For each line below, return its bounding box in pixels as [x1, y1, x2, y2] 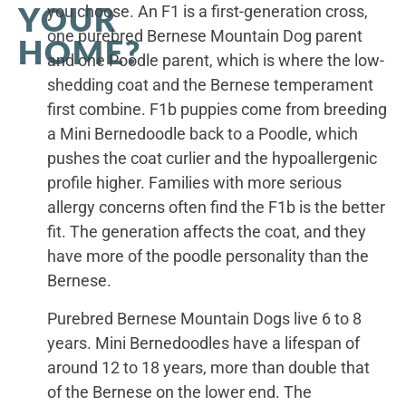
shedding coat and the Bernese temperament [47, 75, 374, 95]
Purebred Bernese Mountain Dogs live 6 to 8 [47, 308, 362, 328]
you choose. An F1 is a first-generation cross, [47, 2, 369, 22]
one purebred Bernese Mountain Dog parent [47, 26, 363, 46]
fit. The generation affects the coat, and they [47, 222, 367, 242]
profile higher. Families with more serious [47, 173, 343, 193]
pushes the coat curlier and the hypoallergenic [47, 149, 378, 169]
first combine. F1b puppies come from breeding [47, 100, 388, 120]
